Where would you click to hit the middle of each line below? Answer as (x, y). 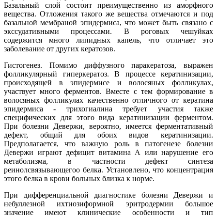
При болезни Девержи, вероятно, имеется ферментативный (108, 126)
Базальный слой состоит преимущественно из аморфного (108, 5)
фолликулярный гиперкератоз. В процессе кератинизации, (108, 74)
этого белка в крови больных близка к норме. (79, 179)
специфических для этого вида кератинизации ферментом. (108, 118)
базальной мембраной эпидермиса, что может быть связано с (108, 23)
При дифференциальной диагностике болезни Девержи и (108, 195)
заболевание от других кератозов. (60, 49)
